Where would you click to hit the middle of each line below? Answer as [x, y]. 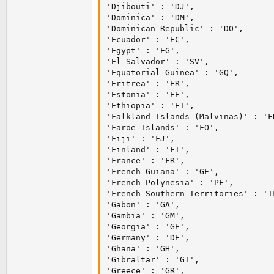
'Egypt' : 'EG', [143, 51]
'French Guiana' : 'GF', [163, 172]
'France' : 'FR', [146, 161]
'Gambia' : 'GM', [146, 216]
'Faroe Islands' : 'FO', [163, 128]
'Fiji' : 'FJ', [141, 139]
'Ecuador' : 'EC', [148, 40]
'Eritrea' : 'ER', [148, 84]
